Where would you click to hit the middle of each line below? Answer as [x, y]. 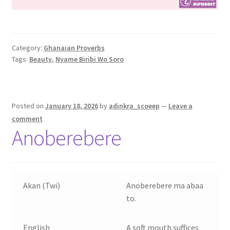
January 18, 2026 [71, 106]
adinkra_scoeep [134, 106]
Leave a [180, 106]
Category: [27, 47]
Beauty [40, 59]
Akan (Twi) [42, 186]
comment [27, 119]
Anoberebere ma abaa [165, 186]
